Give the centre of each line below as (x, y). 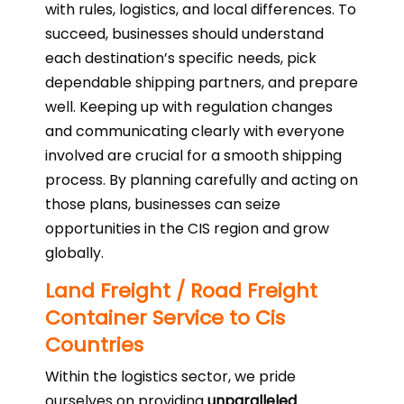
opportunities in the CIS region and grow (187, 229)
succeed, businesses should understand (184, 34)
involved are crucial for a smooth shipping (193, 156)
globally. (74, 253)
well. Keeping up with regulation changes (189, 107)
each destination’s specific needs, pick (181, 58)
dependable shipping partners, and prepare (202, 83)
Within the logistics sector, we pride (170, 376)
